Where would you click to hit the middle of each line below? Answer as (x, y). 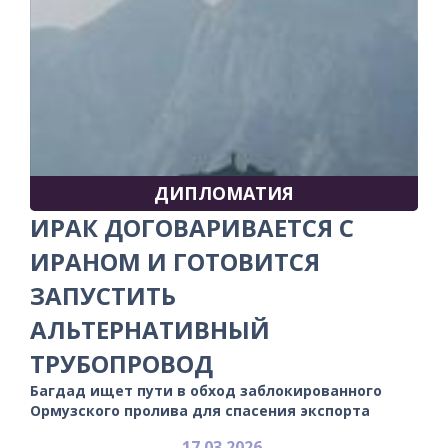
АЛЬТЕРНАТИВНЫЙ (150, 329)
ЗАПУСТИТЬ (103, 295)
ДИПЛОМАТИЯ (224, 192)
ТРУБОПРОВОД (121, 363)
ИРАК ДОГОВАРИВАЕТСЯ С (192, 227)
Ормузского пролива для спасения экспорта (200, 410)
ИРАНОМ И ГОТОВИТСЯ (175, 261)
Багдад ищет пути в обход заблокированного (206, 390)
